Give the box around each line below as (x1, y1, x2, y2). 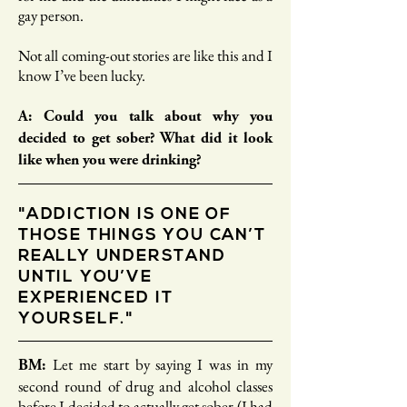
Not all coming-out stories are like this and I (18, 45, 273, 65)
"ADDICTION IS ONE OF (18, 206, 233, 223)
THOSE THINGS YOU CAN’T (18, 227, 266, 244)
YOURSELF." (18, 311, 135, 328)
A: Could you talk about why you (18, 110, 273, 125)
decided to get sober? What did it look (18, 132, 273, 147)
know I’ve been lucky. (18, 65, 145, 85)
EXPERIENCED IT (18, 290, 174, 307)
